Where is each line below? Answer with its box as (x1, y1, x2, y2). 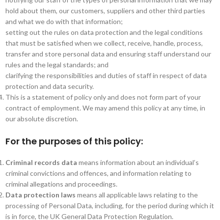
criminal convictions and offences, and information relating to (5, 169, 192, 177)
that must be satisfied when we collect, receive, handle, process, (5, 39, 203, 47)
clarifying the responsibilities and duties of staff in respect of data (5, 71, 207, 80)
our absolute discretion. (5, 114, 78, 123)
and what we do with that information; (5, 17, 123, 26)
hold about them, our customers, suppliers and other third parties (5, 6, 205, 15)
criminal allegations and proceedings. (5, 180, 117, 188)
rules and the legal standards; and (5, 60, 109, 69)
